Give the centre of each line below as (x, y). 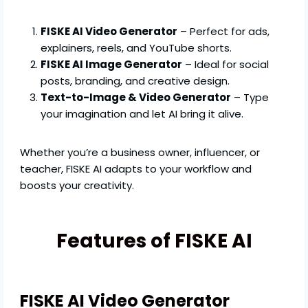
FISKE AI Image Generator (112, 65)
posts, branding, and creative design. (135, 81)
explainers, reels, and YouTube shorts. (136, 48)
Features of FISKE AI (154, 241)
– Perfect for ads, (224, 32)
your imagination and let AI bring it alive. (142, 114)
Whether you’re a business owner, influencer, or (140, 153)
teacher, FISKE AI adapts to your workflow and (136, 169)
